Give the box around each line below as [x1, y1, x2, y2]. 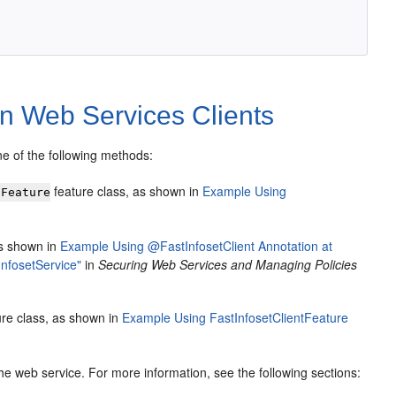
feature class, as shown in [50, 182, 203, 200]
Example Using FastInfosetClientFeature [122, 308, 349, 326]
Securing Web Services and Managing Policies [98, 255, 358, 273]
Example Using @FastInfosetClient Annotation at [60, 237, 333, 255]
